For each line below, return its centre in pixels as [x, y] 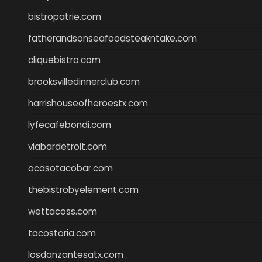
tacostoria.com [62, 233]
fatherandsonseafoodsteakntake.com [113, 38]
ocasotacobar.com [70, 168]
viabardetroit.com [68, 146]
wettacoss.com [63, 211]
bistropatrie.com [65, 16]
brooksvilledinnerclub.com [84, 81]
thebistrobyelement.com [83, 189]
